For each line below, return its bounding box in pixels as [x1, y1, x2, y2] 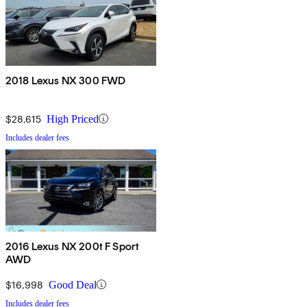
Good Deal [49, 278, 97, 291]
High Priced [47, 112, 99, 125]
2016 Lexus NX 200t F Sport [5, 239, 140, 253]
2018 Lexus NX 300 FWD [5, 73, 126, 87]
